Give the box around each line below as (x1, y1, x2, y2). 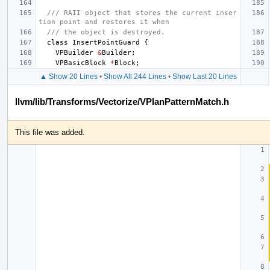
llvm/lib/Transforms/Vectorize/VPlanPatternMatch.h (15, 96, 229, 107)
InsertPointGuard (72, 38, 140, 46)
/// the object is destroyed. (47, 28, 165, 36)
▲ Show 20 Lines (39, 72, 98, 81)
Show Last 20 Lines (172, 72, 237, 81)
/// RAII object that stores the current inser (47, 8, 237, 17)
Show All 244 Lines (103, 72, 166, 81)
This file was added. (15, 127, 85, 137)
